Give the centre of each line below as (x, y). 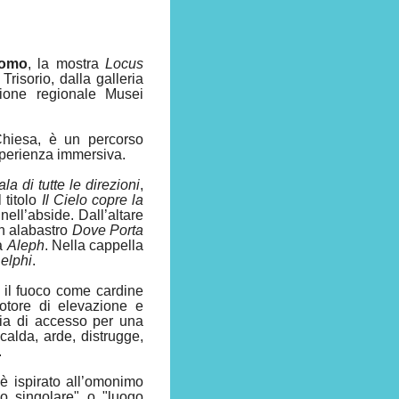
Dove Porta (107, 230)
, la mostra (63, 63)
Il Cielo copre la (92, 199)
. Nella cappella (94, 245)
